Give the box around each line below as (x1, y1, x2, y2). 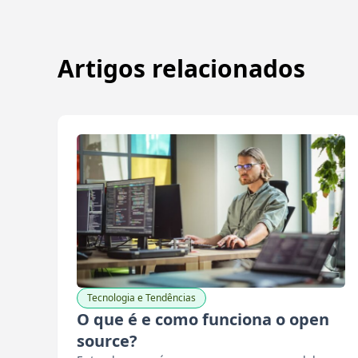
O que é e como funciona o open (77, 308, 329, 330)
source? (77, 330, 137, 352)
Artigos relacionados (58, 52, 305, 85)
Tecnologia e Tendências (87, 291, 196, 304)
